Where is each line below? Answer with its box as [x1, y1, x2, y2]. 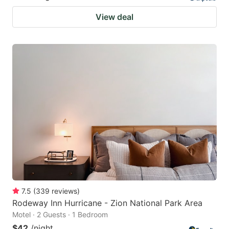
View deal [96, 12, 133, 22]
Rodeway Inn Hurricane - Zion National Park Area [12, 197, 202, 208]
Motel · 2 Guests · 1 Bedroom [12, 210, 108, 219]
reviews [52, 186, 77, 195]
